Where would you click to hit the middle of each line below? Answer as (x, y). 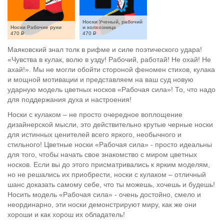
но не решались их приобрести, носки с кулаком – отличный (107, 174)
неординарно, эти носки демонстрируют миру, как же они (102, 204)
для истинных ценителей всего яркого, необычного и (94, 134)
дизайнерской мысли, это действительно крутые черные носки (110, 124)
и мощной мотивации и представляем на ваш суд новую (100, 79)
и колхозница (99, 27)
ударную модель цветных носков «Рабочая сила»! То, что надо (111, 89)
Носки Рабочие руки (36, 27)
